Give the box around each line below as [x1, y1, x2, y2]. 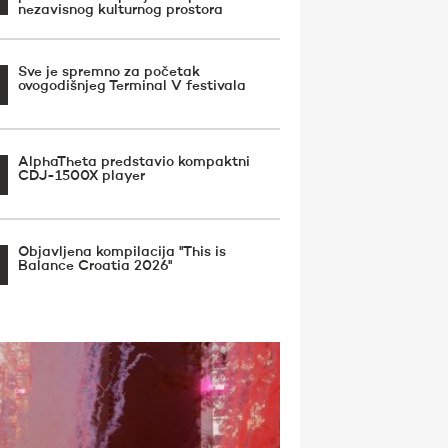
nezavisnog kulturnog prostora [18, 3, 223, 17]
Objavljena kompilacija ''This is [18, 245, 226, 259]
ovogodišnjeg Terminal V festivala [18, 79, 246, 93]
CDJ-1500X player [18, 169, 145, 183]
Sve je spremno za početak [18, 65, 200, 79]
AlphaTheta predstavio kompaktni [18, 155, 250, 169]
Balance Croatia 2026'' [18, 259, 172, 273]
